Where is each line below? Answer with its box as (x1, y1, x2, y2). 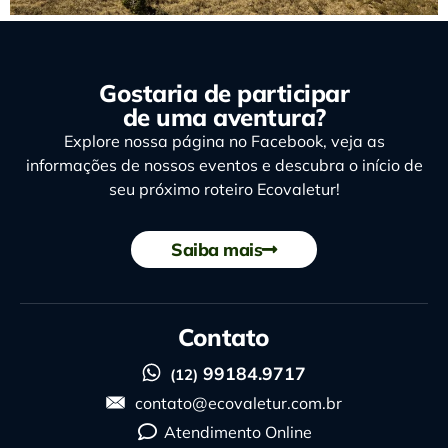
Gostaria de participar (99, 78, 349, 109)
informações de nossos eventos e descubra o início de (25, 155, 423, 176)
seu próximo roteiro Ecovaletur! (108, 179, 340, 200)
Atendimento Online (164, 421, 313, 442)
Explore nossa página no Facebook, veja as (63, 131, 385, 152)
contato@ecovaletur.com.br (134, 392, 342, 413)
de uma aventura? (122, 102, 326, 133)
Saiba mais (171, 237, 263, 260)
